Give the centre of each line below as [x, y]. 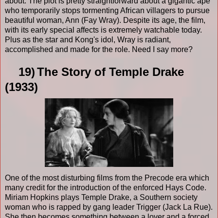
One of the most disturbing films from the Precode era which [107, 178]
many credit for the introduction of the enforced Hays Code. [106, 187]
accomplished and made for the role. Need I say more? [99, 49]
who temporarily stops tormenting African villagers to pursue [107, 10]
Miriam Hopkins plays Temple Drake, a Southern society [101, 197]
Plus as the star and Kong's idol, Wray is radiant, [88, 39]
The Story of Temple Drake [110, 72]
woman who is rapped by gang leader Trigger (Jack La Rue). [109, 207]
